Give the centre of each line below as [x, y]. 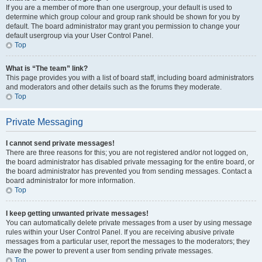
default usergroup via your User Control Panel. [80, 36]
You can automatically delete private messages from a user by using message [129, 223]
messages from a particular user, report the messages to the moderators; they [128, 242]
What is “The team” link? [47, 68]
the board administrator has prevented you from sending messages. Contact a [129, 171]
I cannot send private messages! [60, 143]
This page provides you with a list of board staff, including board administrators [130, 78]
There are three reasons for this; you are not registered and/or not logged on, [127, 153]
